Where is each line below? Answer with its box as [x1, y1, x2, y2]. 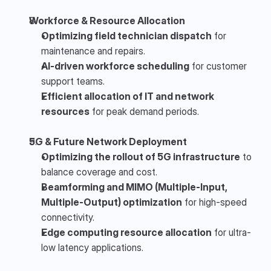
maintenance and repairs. [41, 44, 145, 57]
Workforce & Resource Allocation [29, 14, 185, 27]
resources [41, 105, 90, 117]
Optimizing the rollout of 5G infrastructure [41, 150, 240, 163]
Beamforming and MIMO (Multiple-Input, [41, 180, 227, 193]
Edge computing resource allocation [41, 226, 212, 238]
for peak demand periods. [90, 105, 199, 117]
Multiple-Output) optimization [41, 195, 182, 208]
